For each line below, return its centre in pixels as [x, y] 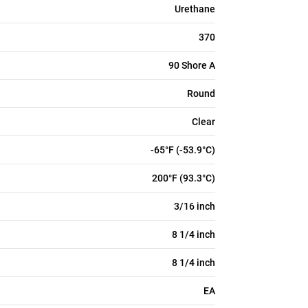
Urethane [195, 9]
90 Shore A [192, 65]
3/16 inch [195, 206]
